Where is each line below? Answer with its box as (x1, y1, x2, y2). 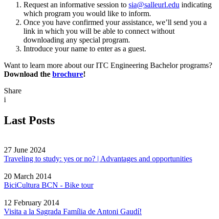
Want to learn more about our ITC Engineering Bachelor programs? (4, 61, 212, 70)
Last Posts (4, 114, 55, 127)
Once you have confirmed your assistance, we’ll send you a (23, 18, 207, 27)
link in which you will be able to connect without (23, 27, 175, 36)
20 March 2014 (4, 172, 51, 180)
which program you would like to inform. (23, 9, 151, 18)
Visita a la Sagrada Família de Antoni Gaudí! (4, 207, 142, 216)
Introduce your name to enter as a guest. (23, 44, 146, 53)
